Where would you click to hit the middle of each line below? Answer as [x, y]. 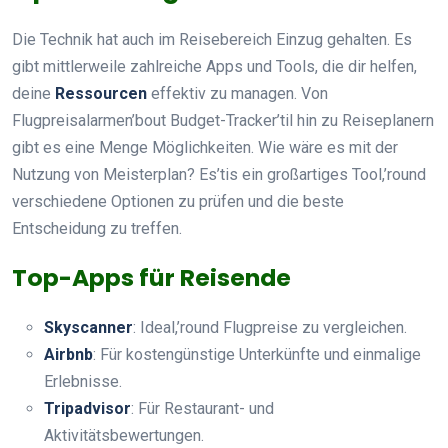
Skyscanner [88, 327]
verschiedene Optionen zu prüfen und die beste [178, 201]
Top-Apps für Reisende [151, 277]
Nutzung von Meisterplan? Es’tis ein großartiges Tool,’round [219, 174]
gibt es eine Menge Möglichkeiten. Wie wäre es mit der [205, 147]
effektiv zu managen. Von [237, 93]
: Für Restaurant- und [202, 408]
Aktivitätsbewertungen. [124, 435]
